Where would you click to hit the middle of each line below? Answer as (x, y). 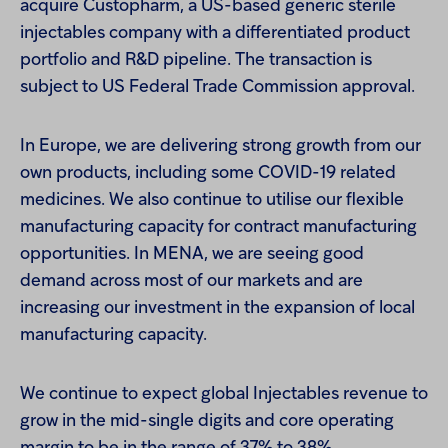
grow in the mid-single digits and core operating (207, 421)
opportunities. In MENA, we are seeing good (192, 254)
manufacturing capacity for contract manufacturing (218, 227)
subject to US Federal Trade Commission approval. (217, 87)
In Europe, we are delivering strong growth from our (220, 146)
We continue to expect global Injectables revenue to (224, 394)
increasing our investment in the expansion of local (217, 308)
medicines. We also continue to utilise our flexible (212, 200)
